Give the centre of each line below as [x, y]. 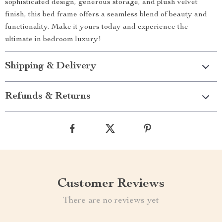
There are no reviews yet [111, 201]
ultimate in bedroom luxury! [53, 40]
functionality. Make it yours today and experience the [97, 27]
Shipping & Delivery [51, 66]
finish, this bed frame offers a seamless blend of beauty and [106, 15]
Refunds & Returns [48, 97]
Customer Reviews [111, 184]
